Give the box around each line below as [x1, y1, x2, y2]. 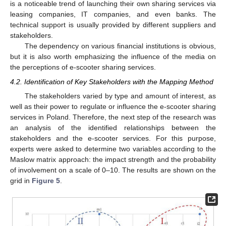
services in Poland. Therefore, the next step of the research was [10, 112, 216, 121]
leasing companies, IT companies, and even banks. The [10, 10, 216, 19]
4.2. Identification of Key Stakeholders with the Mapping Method [10, 77, 213, 86]
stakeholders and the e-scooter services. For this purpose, [10, 134, 216, 142]
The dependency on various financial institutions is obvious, [24, 42, 216, 50]
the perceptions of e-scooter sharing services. [10, 63, 156, 72]
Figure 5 [32, 176, 60, 185]
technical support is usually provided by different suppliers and [10, 21, 216, 29]
